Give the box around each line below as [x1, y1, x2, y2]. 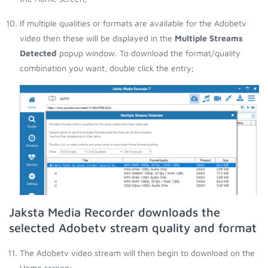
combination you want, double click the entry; [20, 62, 194, 73]
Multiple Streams [175, 32, 243, 43]
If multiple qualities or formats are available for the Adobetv [20, 17, 246, 28]
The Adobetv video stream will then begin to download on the [20, 247, 255, 258]
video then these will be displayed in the [20, 32, 175, 43]
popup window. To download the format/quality [57, 47, 240, 58]
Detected [20, 47, 57, 58]
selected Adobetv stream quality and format [9, 220, 257, 234]
